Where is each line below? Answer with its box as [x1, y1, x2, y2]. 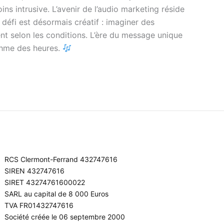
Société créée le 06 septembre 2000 [4, 212, 125, 221]
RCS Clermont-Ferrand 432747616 [4, 155, 118, 163]
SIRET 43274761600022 [4, 178, 85, 186]
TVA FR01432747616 [4, 201, 74, 209]
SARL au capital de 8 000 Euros [4, 189, 109, 198]
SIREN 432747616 [4, 166, 65, 175]
